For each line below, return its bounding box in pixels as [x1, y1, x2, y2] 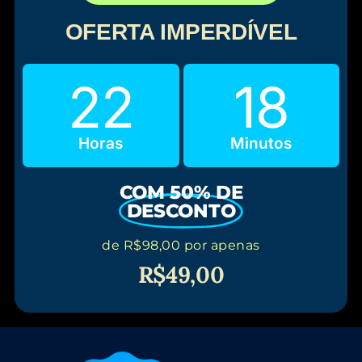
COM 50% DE [119, 180, 243, 204]
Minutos [230, 134, 293, 154]
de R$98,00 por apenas [102, 237, 260, 253]
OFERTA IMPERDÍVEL [65, 19, 297, 45]
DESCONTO [126, 199, 236, 222]
